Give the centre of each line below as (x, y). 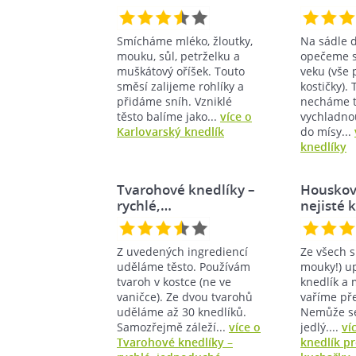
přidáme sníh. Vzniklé (174, 101)
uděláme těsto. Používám (184, 266)
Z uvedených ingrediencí (182, 251)
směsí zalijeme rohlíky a (180, 86)
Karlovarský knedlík (170, 131)
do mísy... (327, 131)
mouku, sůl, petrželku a (178, 56)
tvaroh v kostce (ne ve (174, 281)
